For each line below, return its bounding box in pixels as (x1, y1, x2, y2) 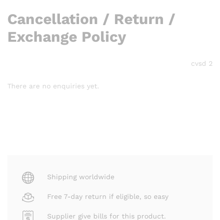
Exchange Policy (7, 28, 126, 46)
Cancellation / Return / (7, 10, 175, 28)
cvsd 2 (191, 59, 213, 67)
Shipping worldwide (47, 173, 114, 181)
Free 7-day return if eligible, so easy (47, 192, 168, 201)
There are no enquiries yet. (7, 82, 99, 90)
